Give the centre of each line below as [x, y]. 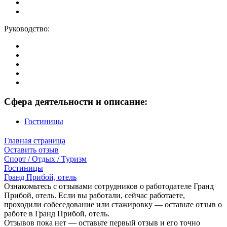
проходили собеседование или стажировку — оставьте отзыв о [113, 204]
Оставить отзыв [31, 149]
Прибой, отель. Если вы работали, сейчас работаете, [94, 195]
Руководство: [27, 28]
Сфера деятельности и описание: [76, 102]
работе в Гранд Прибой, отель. [57, 213]
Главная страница [35, 140]
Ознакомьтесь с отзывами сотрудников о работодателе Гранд [109, 186]
